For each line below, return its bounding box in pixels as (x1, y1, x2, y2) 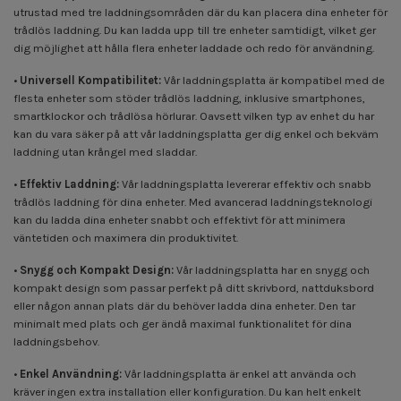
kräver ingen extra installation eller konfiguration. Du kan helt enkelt (13, 384, 361, 398)
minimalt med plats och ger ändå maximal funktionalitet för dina (13, 316, 352, 330)
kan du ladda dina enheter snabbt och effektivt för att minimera (13, 212, 346, 226)
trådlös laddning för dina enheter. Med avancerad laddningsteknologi (13, 194, 372, 209)
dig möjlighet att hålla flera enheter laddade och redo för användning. (13, 40, 374, 55)
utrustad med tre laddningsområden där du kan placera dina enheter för (13, 4, 388, 19)
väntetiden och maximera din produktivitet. (13, 230, 238, 244)
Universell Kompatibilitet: (20, 73, 161, 87)
